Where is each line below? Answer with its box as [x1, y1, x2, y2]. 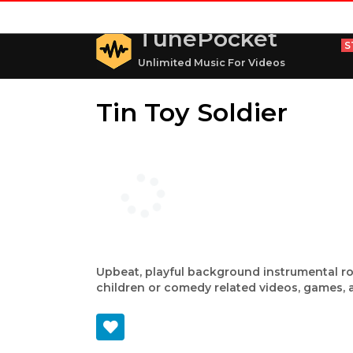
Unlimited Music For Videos [138, 57, 285, 69]
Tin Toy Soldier [96, 97, 288, 128]
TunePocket [138, 25, 277, 52]
